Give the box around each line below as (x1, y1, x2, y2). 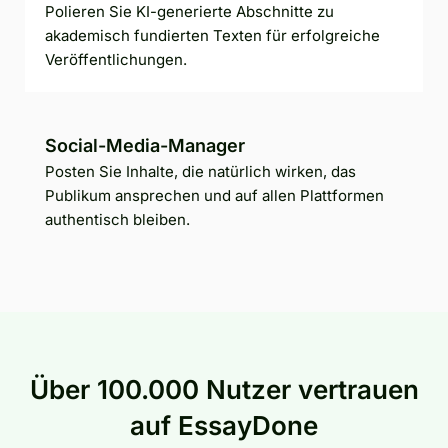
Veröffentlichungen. (45, 49, 187, 69)
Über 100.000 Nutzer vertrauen (29, 373, 419, 405)
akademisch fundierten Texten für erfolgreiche (45, 25, 380, 45)
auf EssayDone (130, 409, 318, 441)
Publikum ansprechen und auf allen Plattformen (45, 185, 384, 205)
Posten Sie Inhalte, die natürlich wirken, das (45, 161, 356, 181)
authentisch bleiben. (45, 209, 190, 229)
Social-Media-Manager (45, 134, 245, 156)
